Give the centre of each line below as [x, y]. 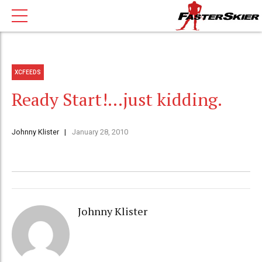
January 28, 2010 [100, 132]
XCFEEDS [28, 72]
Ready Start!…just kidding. [117, 100]
